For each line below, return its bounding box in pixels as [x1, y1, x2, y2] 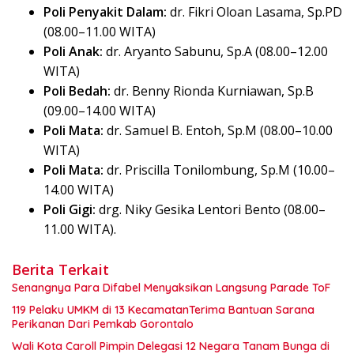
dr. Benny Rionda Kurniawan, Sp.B [111, 81, 314, 100]
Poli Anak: [43, 42, 103, 60]
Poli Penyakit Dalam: [43, 2, 167, 21]
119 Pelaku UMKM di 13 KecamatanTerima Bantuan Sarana [12, 302, 314, 317]
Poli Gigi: [43, 200, 96, 218]
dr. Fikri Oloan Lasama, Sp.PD [167, 2, 342, 21]
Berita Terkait [12, 259, 109, 279]
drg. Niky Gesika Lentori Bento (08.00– [96, 200, 326, 218]
